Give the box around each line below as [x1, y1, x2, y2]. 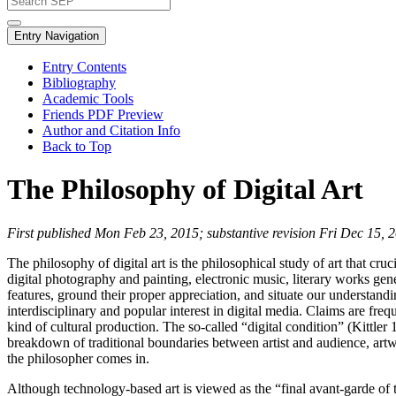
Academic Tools [42, 91, 133, 106]
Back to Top [42, 139, 111, 154]
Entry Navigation [14, 29, 99, 42]
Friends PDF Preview [42, 107, 164, 122]
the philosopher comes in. [7, 350, 149, 366]
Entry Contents [42, 59, 126, 74]
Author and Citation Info [42, 123, 180, 138]
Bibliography [42, 75, 116, 90]
